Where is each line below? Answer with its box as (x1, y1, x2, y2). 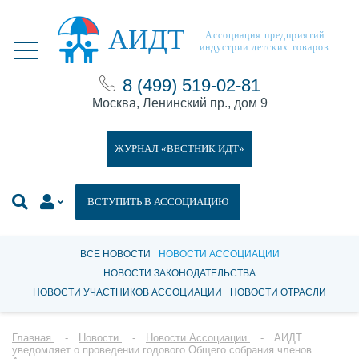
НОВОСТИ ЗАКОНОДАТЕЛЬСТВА (103, 268, 256, 279)
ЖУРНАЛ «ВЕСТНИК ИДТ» (115, 143, 244, 155)
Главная (12, 332, 51, 344)
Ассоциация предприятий (204, 30, 325, 41)
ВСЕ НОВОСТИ (79, 248, 151, 260)
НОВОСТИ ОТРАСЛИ (230, 287, 326, 298)
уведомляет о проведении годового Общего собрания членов (12, 344, 312, 356)
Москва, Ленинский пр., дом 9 (91, 96, 268, 110)
